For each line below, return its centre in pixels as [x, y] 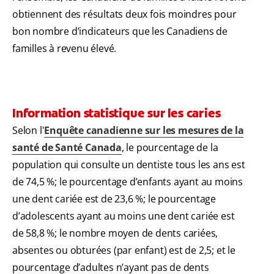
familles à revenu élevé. [65, 49]
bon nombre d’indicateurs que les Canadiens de [120, 31]
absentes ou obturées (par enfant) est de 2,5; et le [124, 250]
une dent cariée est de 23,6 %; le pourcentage [114, 199]
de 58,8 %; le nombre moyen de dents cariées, [115, 233]
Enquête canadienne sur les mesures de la [144, 131]
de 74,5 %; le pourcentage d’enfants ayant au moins [128, 182]
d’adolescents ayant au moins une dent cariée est [124, 216]
